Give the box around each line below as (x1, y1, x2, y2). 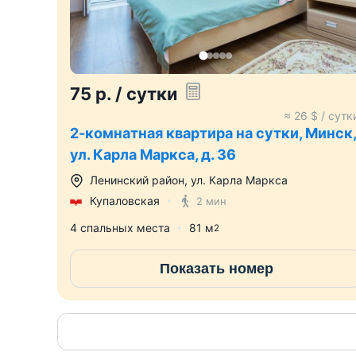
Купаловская (90, 194, 160, 208)
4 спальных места (70, 221, 170, 235)
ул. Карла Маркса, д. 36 (70, 146, 236, 164)
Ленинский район (90, 173, 184, 188)
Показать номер (159, 260, 273, 277)
